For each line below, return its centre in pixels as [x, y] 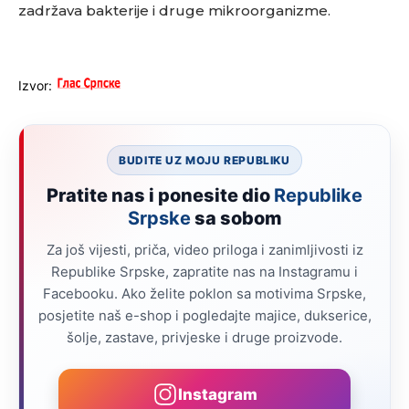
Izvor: [35, 85]
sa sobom [236, 218]
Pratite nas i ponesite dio [160, 195]
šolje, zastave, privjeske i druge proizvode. [204, 337]
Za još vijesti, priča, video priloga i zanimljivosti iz [204, 250]
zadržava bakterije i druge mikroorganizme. [174, 10]
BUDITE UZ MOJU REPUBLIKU [204, 160]
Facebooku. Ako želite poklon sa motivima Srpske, [204, 294]
